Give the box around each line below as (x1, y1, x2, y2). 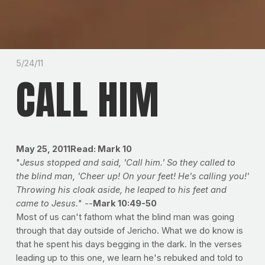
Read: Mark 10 (70, 144, 132, 155)
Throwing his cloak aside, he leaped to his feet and (15, 185, 227, 196)
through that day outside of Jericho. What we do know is (15, 225, 243, 237)
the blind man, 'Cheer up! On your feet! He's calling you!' (15, 171, 249, 182)
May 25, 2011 (15, 144, 70, 155)
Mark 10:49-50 (92, 198, 157, 209)
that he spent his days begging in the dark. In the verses (15, 239, 242, 250)
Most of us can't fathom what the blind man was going (15, 212, 234, 223)
